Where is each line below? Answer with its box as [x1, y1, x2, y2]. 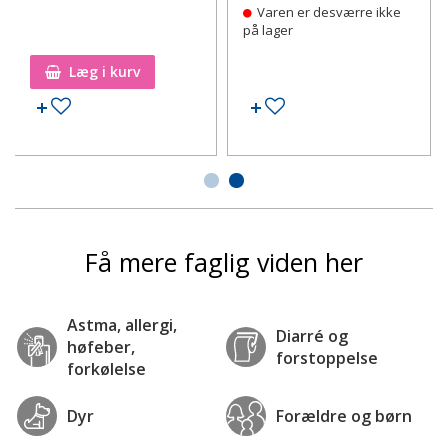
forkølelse [67, 357, 146, 380]
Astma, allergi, [67, 313, 177, 336]
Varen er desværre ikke [257, 2, 402, 21]
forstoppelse [276, 346, 378, 369]
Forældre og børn [276, 404, 412, 427]
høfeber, [67, 335, 135, 358]
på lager [243, 20, 294, 39]
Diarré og [276, 324, 348, 347]
